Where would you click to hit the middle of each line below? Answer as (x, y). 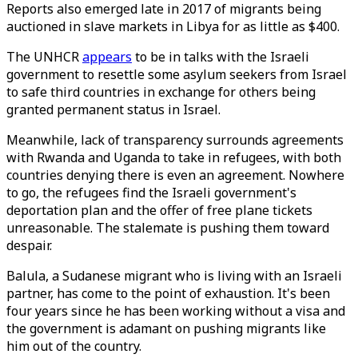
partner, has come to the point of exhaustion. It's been (168, 293)
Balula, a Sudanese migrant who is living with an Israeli (174, 276)
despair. (31, 245)
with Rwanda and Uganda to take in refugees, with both (174, 157)
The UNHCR (44, 57)
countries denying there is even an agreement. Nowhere (175, 175)
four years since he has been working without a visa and (176, 311)
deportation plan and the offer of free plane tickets (159, 210)
